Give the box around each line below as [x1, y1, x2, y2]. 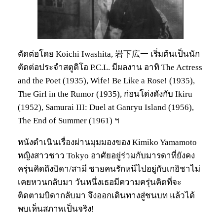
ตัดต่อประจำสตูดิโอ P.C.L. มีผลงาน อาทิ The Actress [18, 62, 202, 72]
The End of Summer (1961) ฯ [18, 115, 119, 125]
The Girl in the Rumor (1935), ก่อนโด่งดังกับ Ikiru [18, 89, 192, 99]
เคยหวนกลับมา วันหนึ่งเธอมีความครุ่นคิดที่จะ [18, 177, 182, 187]
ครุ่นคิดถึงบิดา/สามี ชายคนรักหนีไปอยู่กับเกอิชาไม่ [18, 164, 200, 174]
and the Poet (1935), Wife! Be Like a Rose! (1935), [18, 75, 195, 85]
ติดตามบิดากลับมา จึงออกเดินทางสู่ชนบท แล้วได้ [18, 190, 195, 200]
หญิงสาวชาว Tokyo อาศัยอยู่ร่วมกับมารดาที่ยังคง [18, 150, 195, 160]
